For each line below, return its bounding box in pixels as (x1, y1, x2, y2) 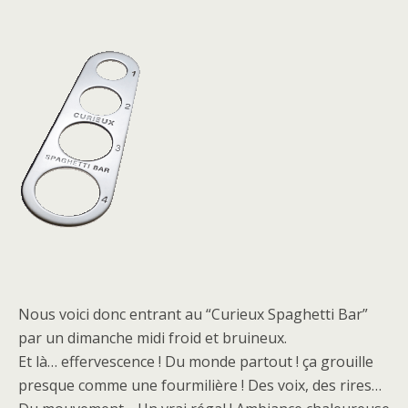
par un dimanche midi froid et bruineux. (18, 328, 287, 348)
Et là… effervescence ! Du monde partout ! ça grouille (18, 352, 373, 372)
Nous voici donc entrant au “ (18, 304, 211, 324)
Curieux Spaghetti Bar (211, 304, 362, 324)
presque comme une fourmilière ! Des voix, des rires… (18, 375, 382, 395)
